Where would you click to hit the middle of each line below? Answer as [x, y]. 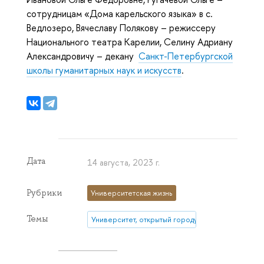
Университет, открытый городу [145, 219]
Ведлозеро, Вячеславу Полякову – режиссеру [121, 27]
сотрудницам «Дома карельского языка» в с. [120, 13]
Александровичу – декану [82, 56]
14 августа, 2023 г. [124, 163]
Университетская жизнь [132, 193]
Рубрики [44, 193]
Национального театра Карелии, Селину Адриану [130, 42]
